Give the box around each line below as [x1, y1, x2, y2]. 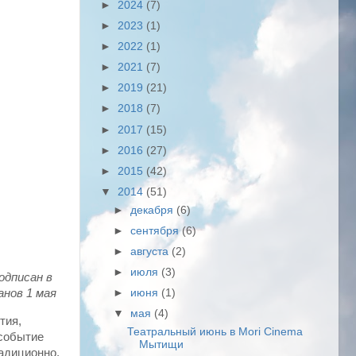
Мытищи [138, 339, 184, 350]
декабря [130, 203, 177, 216]
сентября [130, 224, 183, 237]
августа [130, 245, 172, 257]
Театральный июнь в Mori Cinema [126, 326, 303, 338]
